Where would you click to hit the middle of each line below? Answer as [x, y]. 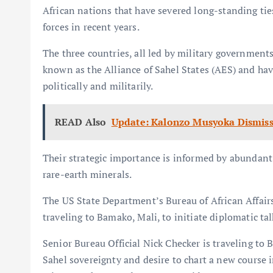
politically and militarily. [98, 86]
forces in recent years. [91, 27]
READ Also [81, 122]
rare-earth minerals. [87, 175]
